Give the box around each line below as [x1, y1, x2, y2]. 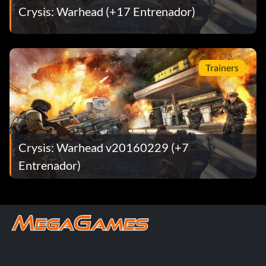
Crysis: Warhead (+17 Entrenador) [18, 4, 195, 19]
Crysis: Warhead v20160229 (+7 [18, 140, 189, 155]
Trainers [205, 62, 239, 74]
